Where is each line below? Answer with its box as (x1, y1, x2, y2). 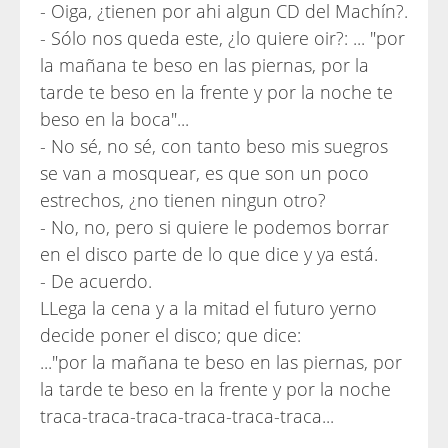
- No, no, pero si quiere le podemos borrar (40, 215, 389, 239)
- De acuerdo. (40, 269, 152, 293)
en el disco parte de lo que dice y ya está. (40, 242, 378, 266)
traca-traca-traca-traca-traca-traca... (40, 404, 334, 428)
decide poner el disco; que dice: (40, 323, 301, 347)
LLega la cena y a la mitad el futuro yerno (40, 296, 377, 320)
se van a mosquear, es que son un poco (40, 161, 369, 185)
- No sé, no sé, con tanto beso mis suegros (40, 134, 388, 158)
